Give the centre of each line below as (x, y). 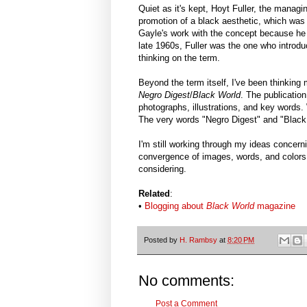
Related (154, 194)
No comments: (186, 280)
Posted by (162, 240)
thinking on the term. (179, 58)
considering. (162, 169)
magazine (275, 206)
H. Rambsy (198, 240)
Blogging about (175, 206)
